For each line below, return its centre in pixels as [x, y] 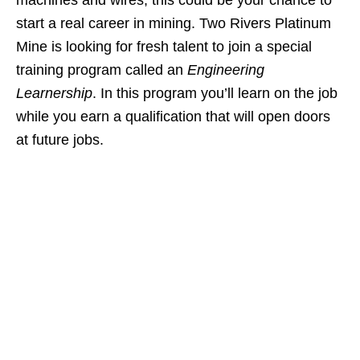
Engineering [226, 70]
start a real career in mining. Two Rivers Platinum [174, 24]
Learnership [54, 94]
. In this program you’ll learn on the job [215, 94]
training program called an [102, 70]
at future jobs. [60, 140]
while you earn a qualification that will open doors [173, 117]
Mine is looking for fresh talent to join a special [164, 47]
